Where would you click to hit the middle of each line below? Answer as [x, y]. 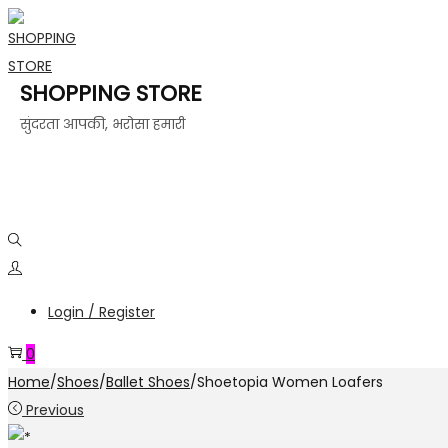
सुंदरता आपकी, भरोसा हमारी [102, 124]
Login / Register [101, 312]
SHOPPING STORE [111, 93]
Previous [55, 410]
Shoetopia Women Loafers [290, 382]
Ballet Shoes [148, 382]
